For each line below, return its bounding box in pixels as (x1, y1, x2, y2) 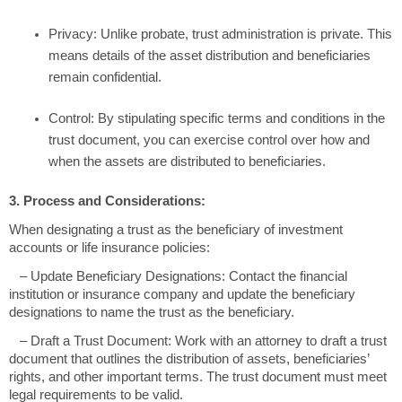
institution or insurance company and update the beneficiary (9, 287, 355, 302)
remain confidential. (48, 70, 162, 85)
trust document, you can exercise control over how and (48, 133, 370, 148)
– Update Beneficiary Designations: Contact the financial (9, 269, 347, 284)
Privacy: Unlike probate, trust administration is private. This (48, 27, 392, 42)
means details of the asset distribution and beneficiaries (48, 48, 371, 64)
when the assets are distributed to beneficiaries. (48, 154, 326, 170)
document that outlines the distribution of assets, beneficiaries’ (9, 352, 369, 367)
